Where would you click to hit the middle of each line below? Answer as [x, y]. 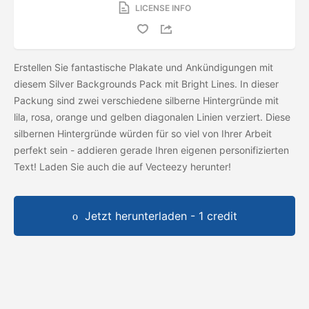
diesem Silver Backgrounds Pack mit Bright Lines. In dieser [146, 83]
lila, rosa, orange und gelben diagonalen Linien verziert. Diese [152, 117]
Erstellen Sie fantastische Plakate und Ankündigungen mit [143, 67]
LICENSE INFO [163, 8]
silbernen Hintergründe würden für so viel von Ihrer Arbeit [143, 133]
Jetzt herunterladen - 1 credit [161, 216]
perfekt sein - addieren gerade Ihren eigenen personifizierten [151, 150]
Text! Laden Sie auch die [71, 166]
